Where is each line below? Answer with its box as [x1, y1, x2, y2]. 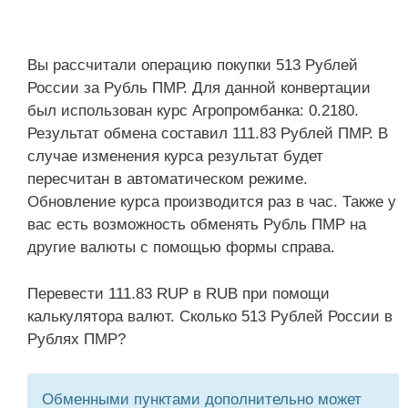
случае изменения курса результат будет [27, 148, 323, 165]
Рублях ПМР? [27, 330, 126, 348]
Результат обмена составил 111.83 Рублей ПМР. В [27, 125, 388, 142]
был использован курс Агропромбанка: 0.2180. [27, 102, 359, 119]
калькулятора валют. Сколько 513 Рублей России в [27, 307, 393, 325]
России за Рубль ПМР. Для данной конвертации [27, 79, 371, 97]
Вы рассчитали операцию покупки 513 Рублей [27, 56, 358, 74]
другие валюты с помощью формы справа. [27, 239, 335, 256]
